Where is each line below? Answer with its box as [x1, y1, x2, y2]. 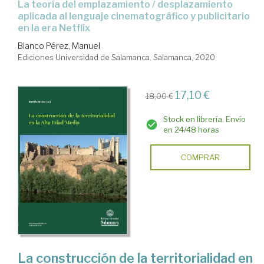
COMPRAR [180, 152, 220, 162]
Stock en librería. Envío [163, 114, 246, 124]
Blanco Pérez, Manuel [18, 40, 100, 51]
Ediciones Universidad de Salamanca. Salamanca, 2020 [18, 52, 215, 62]
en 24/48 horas [163, 124, 219, 134]
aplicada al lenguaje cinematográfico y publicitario [18, 10, 250, 22]
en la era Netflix [18, 22, 90, 34]
